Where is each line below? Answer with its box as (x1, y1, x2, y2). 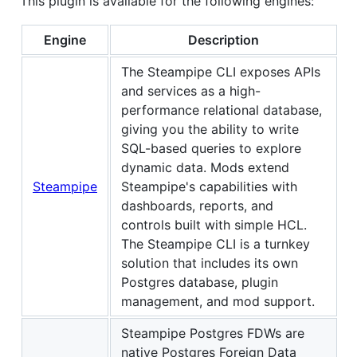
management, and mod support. (121, 292, 315, 309)
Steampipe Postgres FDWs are (121, 324, 304, 341)
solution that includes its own (121, 254, 298, 271)
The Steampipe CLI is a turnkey (121, 235, 310, 252)
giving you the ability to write (121, 120, 299, 137)
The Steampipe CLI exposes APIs (121, 63, 320, 80)
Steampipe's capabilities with (121, 178, 297, 194)
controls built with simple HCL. (121, 216, 307, 233)
